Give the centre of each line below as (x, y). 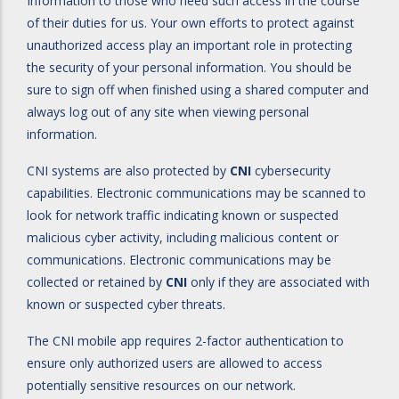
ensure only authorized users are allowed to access (175, 363)
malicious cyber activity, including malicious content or (183, 237)
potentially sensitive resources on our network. (161, 385)
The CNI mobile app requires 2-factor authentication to (185, 341)
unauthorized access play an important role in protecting (189, 45)
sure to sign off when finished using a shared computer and (198, 90)
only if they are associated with (278, 282)
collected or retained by (96, 282)
